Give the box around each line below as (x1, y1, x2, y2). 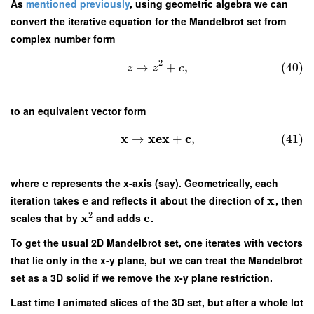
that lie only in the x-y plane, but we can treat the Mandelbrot (11, 253, 303, 268)
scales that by (11, 211, 81, 226)
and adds (93, 211, 144, 226)
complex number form (11, 32, 115, 46)
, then (275, 193, 303, 208)
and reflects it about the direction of (88, 193, 268, 208)
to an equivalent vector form (11, 104, 146, 118)
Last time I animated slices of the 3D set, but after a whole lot (11, 295, 303, 310)
